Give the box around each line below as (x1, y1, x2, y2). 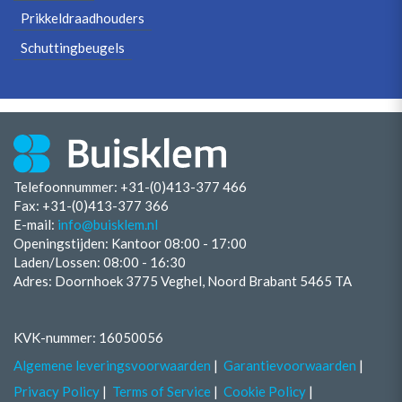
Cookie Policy (223, 383, 306, 400)
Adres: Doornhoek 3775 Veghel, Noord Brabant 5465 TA (13, 272, 352, 289)
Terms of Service (112, 383, 211, 400)
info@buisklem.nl (57, 215, 158, 232)
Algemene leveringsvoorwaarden (13, 357, 211, 374)
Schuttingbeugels (21, 39, 125, 56)
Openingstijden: (13, 234, 111, 251)
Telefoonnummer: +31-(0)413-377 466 (13, 178, 247, 195)
